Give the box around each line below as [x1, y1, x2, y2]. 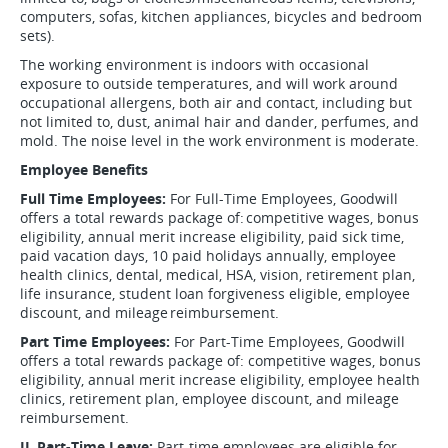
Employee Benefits [20, 160, 152, 179]
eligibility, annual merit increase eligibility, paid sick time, [20, 227, 404, 246]
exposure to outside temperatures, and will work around [20, 74, 398, 93]
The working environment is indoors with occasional [20, 55, 369, 74]
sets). [20, 26, 59, 45]
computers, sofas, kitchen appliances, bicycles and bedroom [20, 7, 422, 26]
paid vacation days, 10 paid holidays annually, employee [20, 246, 396, 265]
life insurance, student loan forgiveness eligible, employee [20, 284, 410, 303]
